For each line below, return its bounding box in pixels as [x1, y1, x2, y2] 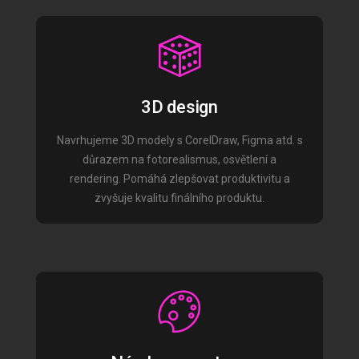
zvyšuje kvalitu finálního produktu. [95, 192, 264, 204]
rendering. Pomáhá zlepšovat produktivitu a [69, 172, 290, 185]
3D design [140, 97, 219, 117]
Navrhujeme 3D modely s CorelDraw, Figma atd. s [56, 134, 303, 147]
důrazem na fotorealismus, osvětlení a [83, 153, 276, 166]
